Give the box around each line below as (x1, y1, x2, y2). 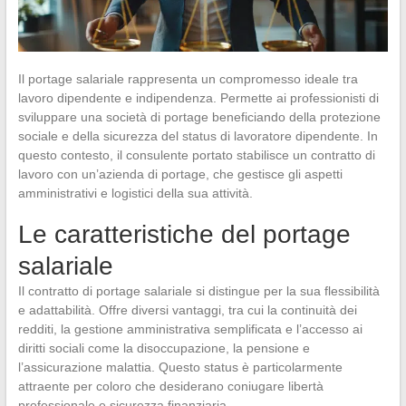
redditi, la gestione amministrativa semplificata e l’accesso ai (17, 321, 362, 336)
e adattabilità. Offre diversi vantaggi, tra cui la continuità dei (17, 302, 357, 317)
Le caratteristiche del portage (17, 219, 351, 248)
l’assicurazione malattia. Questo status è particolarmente (17, 359, 343, 374)
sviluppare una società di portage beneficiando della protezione (17, 109, 381, 124)
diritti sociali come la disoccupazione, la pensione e (17, 340, 310, 355)
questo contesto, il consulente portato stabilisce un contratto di (17, 147, 375, 162)
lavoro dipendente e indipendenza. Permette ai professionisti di (17, 90, 379, 105)
